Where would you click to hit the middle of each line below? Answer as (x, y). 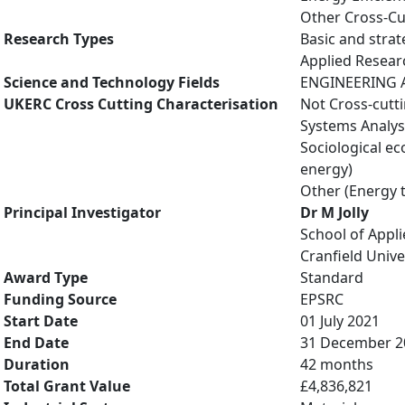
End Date (36, 343)
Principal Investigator (82, 212)
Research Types (59, 39)
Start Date (41, 321)
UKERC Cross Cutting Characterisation (141, 104)
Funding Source (60, 299)
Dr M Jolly (334, 212)
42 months (337, 364)
